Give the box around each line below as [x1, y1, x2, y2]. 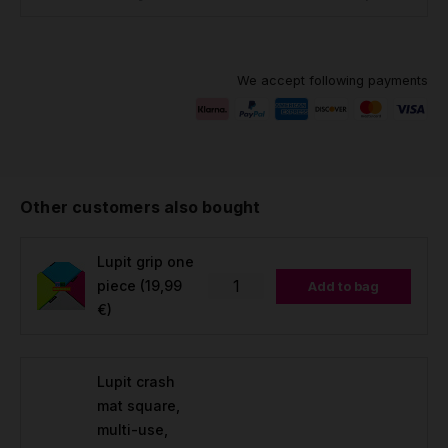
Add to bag [308, 277, 379, 294]
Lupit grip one [97, 253, 194, 270]
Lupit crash [97, 373, 175, 390]
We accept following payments [237, 73, 428, 88]
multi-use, [97, 421, 168, 438]
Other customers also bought [20, 197, 261, 217]
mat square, [97, 397, 180, 414]
